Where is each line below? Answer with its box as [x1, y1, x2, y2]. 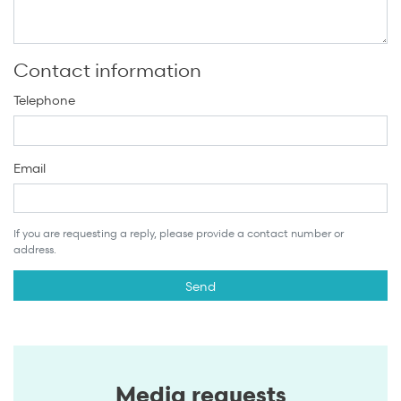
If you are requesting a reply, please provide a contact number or [13, 226, 344, 242]
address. [13, 242, 56, 258]
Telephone [13, 91, 75, 109]
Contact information [13, 58, 201, 83]
